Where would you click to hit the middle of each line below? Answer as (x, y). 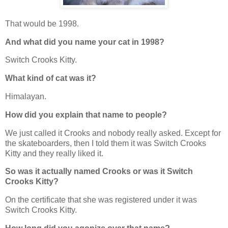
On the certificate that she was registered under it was (101, 200)
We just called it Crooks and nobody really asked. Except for (113, 133)
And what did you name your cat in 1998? (85, 42)
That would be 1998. (42, 23)
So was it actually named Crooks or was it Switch (99, 172)
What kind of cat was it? (51, 78)
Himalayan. (26, 96)
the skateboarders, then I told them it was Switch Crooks (106, 143)
